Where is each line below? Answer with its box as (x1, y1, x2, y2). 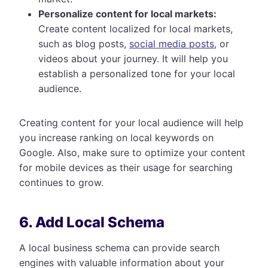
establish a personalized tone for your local (38, 68, 235, 80)
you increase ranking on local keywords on (19, 132, 214, 144)
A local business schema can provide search (19, 242, 220, 254)
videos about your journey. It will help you (38, 53, 228, 65)
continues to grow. (19, 176, 103, 189)
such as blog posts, (38, 38, 129, 50)
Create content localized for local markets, (38, 23, 233, 35)
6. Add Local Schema (19, 214, 165, 232)
